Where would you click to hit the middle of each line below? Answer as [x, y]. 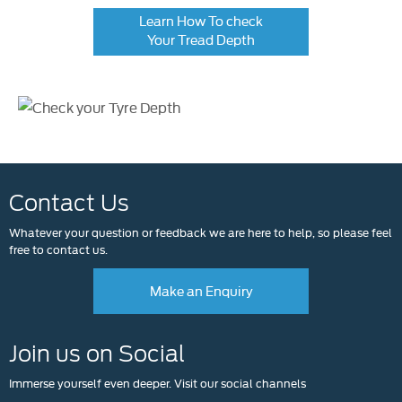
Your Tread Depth [201, 39]
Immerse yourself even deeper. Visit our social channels [157, 383]
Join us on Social [97, 354]
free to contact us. [58, 249]
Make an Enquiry [201, 291]
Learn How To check [201, 21]
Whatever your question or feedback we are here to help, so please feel [201, 232]
